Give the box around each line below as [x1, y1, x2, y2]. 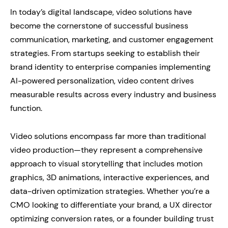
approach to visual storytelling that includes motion [10, 158, 203, 169]
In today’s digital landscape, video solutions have [10, 6, 192, 17]
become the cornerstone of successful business [10, 20, 188, 31]
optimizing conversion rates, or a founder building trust [10, 213, 214, 224]
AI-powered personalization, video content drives [10, 75, 194, 86]
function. [10, 102, 42, 113]
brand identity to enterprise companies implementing [10, 61, 211, 72]
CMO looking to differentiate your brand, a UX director [10, 199, 212, 210]
